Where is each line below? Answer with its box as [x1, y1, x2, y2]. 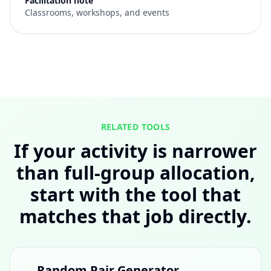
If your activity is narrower [14, 139, 257, 163]
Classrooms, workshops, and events [25, 7, 169, 18]
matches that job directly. [19, 204, 252, 229]
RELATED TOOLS [100, 121, 171, 132]
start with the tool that [30, 182, 241, 207]
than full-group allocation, [16, 160, 255, 185]
